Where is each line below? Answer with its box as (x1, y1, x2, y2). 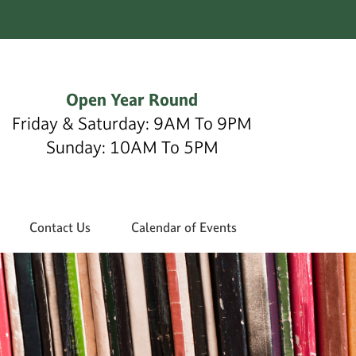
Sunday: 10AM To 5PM (45, 136, 219, 157)
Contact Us (29, 219, 91, 235)
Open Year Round (66, 88, 198, 110)
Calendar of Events (130, 219, 237, 235)
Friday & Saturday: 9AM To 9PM (12, 112, 252, 133)
